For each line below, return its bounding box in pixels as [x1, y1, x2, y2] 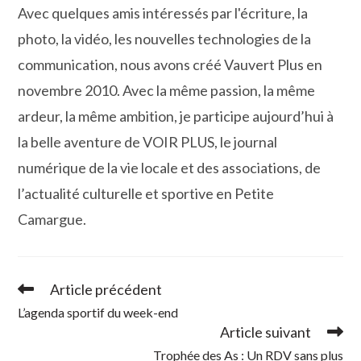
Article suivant [219, 323, 311, 342]
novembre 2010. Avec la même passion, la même [18, 81, 316, 100]
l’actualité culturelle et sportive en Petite [18, 185, 275, 203]
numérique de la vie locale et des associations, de [18, 159, 322, 177]
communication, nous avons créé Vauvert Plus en [18, 56, 323, 74]
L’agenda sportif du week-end [18, 305, 179, 321]
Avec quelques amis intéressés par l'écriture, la [18, 4, 309, 23]
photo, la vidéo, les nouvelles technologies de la [18, 30, 312, 48]
